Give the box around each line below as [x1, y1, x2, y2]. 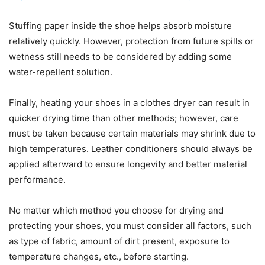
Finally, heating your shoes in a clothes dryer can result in [9, 96, 250, 108]
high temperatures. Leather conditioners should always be [9, 143, 253, 154]
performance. [9, 173, 66, 185]
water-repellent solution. [9, 66, 112, 77]
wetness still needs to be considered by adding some [9, 50, 232, 62]
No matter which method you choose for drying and [9, 204, 224, 216]
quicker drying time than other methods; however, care [9, 112, 238, 124]
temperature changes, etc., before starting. [9, 250, 189, 262]
